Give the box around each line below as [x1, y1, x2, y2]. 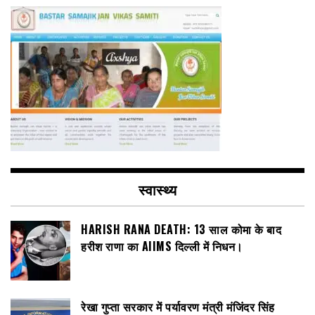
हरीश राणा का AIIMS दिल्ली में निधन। [81, 237, 243, 255]
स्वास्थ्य [139, 178, 176, 200]
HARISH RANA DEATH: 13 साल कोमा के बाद [81, 220, 281, 238]
